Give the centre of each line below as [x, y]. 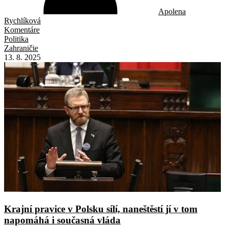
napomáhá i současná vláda [62, 220]
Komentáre [22, 30]
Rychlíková [22, 20]
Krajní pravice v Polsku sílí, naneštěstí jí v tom [101, 209]
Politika [16, 39]
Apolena [172, 11]
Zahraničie [21, 48]
